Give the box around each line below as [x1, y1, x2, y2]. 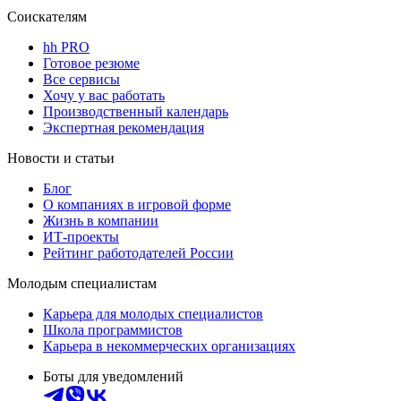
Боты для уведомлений [43, 369, 183, 385]
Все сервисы [43, 72, 120, 88]
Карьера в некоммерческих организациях [43, 338, 295, 354]
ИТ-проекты [43, 229, 119, 245]
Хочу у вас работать [43, 88, 165, 104]
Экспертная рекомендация [43, 120, 204, 136]
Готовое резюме [43, 55, 140, 72]
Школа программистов [43, 322, 183, 338]
